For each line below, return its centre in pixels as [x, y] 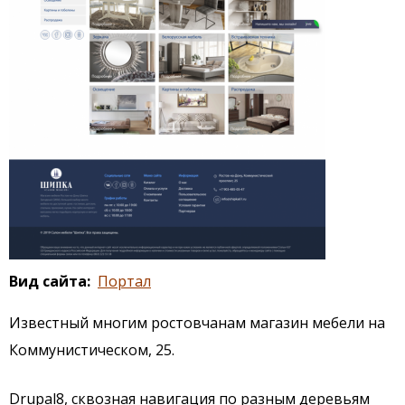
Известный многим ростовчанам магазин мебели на [197, 322]
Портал [124, 281]
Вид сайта [48, 281]
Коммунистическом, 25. [92, 349]
